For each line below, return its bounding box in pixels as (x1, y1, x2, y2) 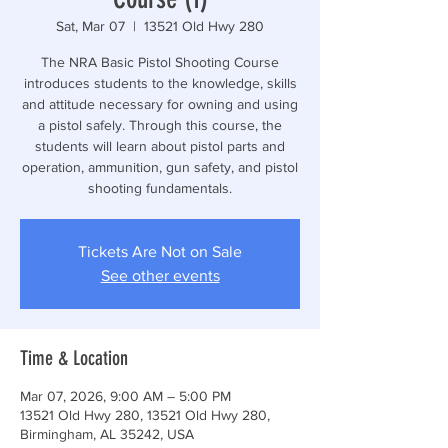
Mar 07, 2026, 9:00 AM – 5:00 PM (20, 388, 231, 404)
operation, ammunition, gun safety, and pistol (22, 159, 298, 175)
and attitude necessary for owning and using (22, 96, 298, 112)
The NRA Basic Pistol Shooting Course (41, 54, 279, 70)
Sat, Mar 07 (56, 18, 125, 34)
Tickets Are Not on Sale (78, 243, 242, 260)
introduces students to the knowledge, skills (23, 75, 297, 91)
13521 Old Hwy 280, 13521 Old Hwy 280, (20, 407, 270, 423)
